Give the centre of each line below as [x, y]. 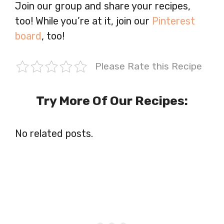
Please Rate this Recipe [148, 66]
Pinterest [173, 21]
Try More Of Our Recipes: [112, 100]
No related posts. [54, 133]
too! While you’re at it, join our [83, 21]
